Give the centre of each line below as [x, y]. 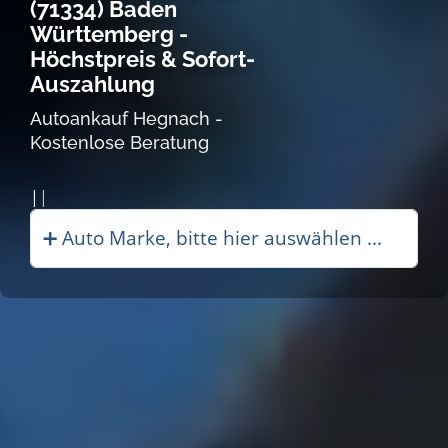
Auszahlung [92, 83]
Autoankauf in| [87, 196]
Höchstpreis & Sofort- [142, 58]
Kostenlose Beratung [119, 142]
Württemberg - [109, 33]
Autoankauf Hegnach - [126, 118]
